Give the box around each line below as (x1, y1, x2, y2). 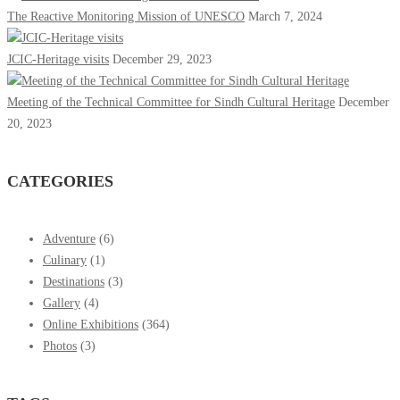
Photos (43, 338, 77, 353)
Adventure (43, 231, 96, 246)
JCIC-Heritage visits (7, 52, 109, 66)
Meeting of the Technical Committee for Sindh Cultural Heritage (7, 95, 335, 109)
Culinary (43, 253, 87, 267)
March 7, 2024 (248, 9, 322, 23)
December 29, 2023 (112, 52, 212, 66)
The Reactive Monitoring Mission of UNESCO (7, 9, 245, 23)
